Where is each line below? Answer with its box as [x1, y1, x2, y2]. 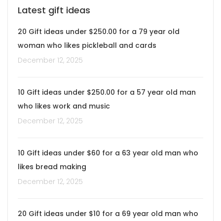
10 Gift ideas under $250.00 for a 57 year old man [18, 87, 196, 98]
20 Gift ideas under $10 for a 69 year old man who [18, 209, 198, 219]
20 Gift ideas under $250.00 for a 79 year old [18, 27, 180, 37]
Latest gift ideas [18, 4, 90, 17]
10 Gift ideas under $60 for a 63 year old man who [18, 148, 198, 158]
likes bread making [18, 162, 86, 172]
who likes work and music [18, 101, 110, 111]
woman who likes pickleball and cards [18, 40, 156, 51]
